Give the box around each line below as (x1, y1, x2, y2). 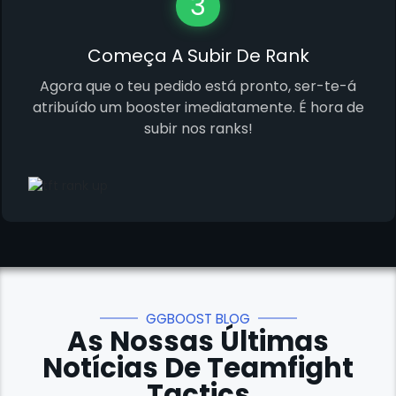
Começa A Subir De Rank (87, 43, 309, 69)
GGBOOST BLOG (146, 308, 250, 328)
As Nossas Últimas (67, 322, 329, 361)
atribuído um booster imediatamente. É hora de (32, 97, 364, 118)
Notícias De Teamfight (42, 348, 354, 387)
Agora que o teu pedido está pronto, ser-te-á (40, 76, 356, 97)
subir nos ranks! (143, 118, 253, 140)
